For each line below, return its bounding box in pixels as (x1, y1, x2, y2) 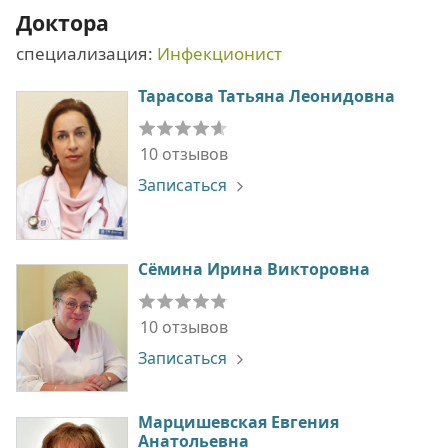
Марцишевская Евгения (138, 410, 339, 433)
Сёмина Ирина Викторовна (138, 257, 370, 280)
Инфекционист (157, 41, 282, 65)
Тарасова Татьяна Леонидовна (138, 84, 395, 107)
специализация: (16, 41, 157, 65)
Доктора (16, 7, 109, 37)
